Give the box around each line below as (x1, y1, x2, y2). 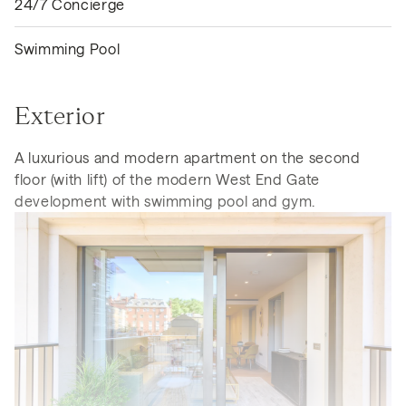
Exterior (14, 101, 106, 130)
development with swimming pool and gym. (14, 191, 315, 209)
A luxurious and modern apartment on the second (14, 148, 361, 166)
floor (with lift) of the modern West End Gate (14, 169, 320, 188)
